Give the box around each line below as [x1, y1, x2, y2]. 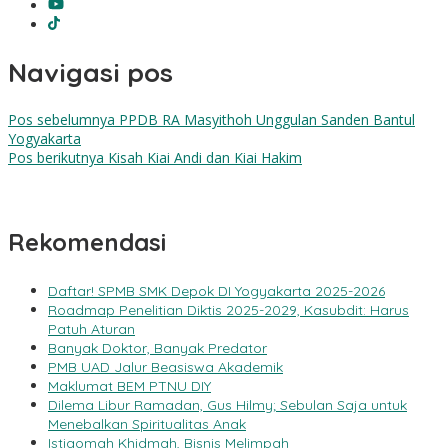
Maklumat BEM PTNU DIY [48, 377, 211, 396]
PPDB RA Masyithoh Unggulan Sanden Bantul [115, 110, 415, 130]
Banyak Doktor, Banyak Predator [48, 339, 267, 358]
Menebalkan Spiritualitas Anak [48, 415, 246, 434]
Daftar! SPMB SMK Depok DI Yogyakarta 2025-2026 [48, 282, 385, 301]
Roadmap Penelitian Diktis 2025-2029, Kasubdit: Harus [48, 301, 409, 320]
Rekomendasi [8, 227, 166, 258]
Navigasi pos [8, 55, 173, 89]
